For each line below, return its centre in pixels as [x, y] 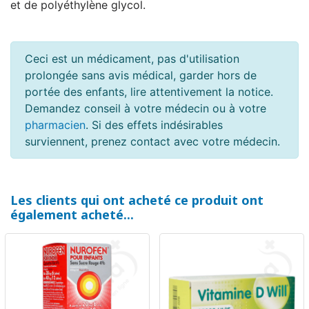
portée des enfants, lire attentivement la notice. [149, 92]
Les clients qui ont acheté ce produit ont [137, 200]
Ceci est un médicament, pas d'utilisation [132, 59]
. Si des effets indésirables [154, 125]
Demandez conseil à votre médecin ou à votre [146, 109]
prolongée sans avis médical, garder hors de [141, 76]
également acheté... [72, 215]
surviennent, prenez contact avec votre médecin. [152, 142]
